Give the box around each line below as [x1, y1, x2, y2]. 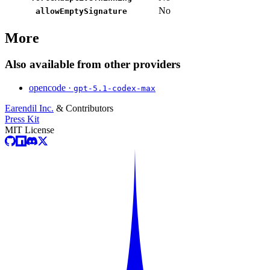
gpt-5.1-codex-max [74, 84, 155, 93]
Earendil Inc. [5, 103, 54, 114]
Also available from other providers [5, 58, 180, 71]
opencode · [29, 83, 74, 93]
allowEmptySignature [36, 6, 127, 16]
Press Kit [5, 114, 39, 125]
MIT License [5, 125, 54, 136]
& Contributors [54, 103, 113, 114]
